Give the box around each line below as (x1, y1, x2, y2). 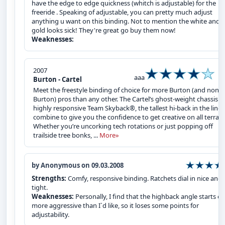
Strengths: (32, 173, 68, 183)
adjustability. (32, 209, 69, 219)
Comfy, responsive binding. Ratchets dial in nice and (68, 173, 222, 183)
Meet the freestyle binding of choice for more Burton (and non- (33, 85, 221, 94)
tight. (32, 182, 48, 192)
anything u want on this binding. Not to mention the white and (32, 16, 220, 26)
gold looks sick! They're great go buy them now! (32, 25, 176, 35)
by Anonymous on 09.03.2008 (32, 160, 124, 170)
